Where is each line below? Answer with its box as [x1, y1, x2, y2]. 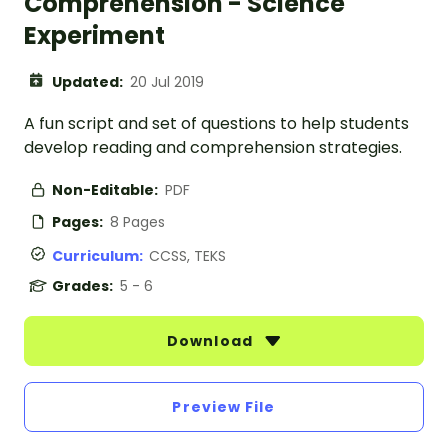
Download [167, 331, 257, 352]
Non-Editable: [52, 180, 161, 201]
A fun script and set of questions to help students [24, 112, 409, 136]
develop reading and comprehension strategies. [24, 136, 402, 160]
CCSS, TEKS [149, 246, 226, 267]
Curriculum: [52, 246, 149, 267]
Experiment [24, 19, 165, 53]
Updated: [52, 72, 126, 93]
